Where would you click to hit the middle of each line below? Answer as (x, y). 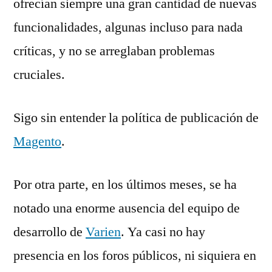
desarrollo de (49, 232)
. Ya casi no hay (163, 232)
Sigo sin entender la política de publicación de (136, 117)
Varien (103, 232)
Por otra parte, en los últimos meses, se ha (125, 184)
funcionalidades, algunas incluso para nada (128, 27)
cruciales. (39, 74)
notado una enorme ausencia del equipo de (127, 208)
